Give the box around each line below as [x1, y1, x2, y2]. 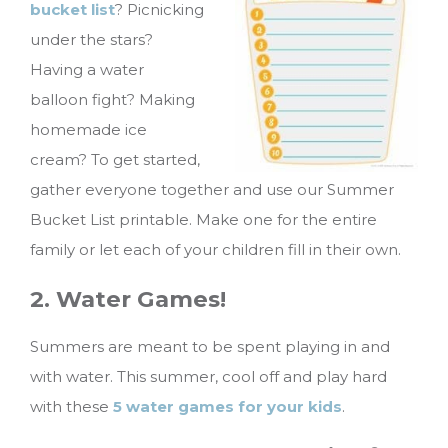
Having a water [30, 60, 144, 80]
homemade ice [30, 120, 147, 140]
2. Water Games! [30, 284, 226, 313]
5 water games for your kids [113, 397, 342, 417]
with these [30, 397, 113, 417]
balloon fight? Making [30, 90, 195, 110]
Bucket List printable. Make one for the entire [30, 210, 377, 230]
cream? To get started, [30, 150, 200, 170]
